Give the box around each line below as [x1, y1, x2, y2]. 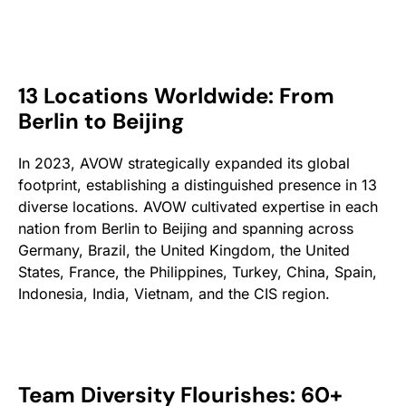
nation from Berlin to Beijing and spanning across [18, 218, 353, 237]
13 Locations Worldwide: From [18, 81, 334, 110]
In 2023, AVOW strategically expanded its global [18, 153, 350, 172]
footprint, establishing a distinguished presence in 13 [18, 175, 377, 194]
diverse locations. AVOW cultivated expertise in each [18, 197, 378, 216]
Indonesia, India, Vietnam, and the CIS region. [18, 284, 330, 303]
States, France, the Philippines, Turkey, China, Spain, [18, 262, 377, 281]
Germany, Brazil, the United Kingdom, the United [18, 240, 350, 259]
